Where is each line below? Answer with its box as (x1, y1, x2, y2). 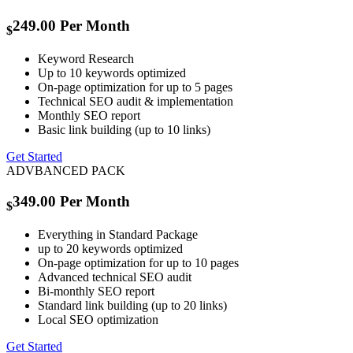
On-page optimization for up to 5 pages (38, 80, 232, 95)
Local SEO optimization (38, 313, 158, 327)
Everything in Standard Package (38, 228, 198, 242)
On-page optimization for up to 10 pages (38, 256, 239, 270)
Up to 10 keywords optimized (38, 66, 186, 80)
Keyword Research (38, 52, 134, 66)
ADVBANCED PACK (6, 164, 125, 178)
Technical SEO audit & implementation (38, 95, 233, 109)
